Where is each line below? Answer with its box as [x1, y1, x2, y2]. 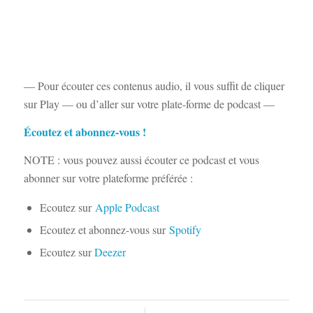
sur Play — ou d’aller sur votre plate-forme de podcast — [23, 96, 275, 112]
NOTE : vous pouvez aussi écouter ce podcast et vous [23, 152, 259, 167]
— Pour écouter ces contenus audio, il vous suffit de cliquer [23, 78, 284, 94]
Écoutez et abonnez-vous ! [23, 123, 146, 140]
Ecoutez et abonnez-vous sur [39, 222, 169, 238]
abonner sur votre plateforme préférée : [23, 170, 193, 185]
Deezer [94, 245, 126, 260]
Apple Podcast [94, 200, 159, 215]
